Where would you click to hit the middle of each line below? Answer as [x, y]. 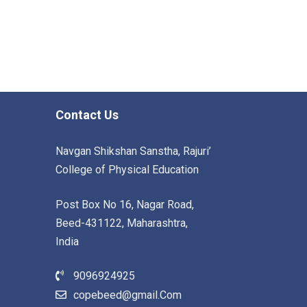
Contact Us [87, 115]
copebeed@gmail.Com [127, 295]
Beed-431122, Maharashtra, [121, 223]
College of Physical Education [127, 170]
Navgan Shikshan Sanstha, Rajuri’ [133, 151]
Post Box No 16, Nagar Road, [124, 205]
